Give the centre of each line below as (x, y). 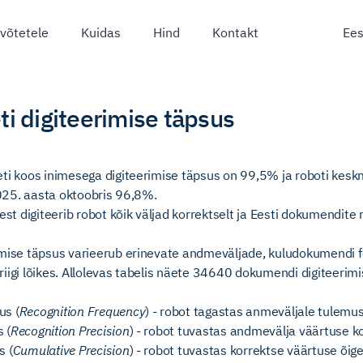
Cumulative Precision (71, 350)
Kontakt (235, 32)
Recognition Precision (70, 331)
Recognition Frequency (82, 311)
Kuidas (101, 32)
